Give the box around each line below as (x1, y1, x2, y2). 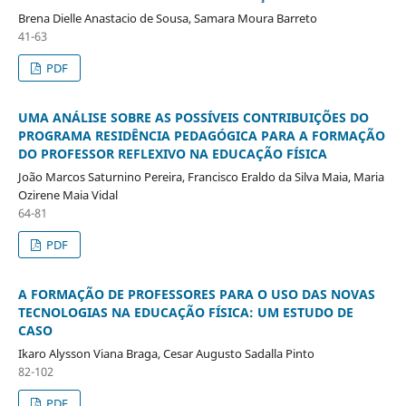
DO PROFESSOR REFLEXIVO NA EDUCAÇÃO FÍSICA (17, 144, 327, 162)
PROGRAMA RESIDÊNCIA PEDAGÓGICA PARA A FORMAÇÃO (17, 126, 385, 144)
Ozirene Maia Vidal (17, 186, 118, 203)
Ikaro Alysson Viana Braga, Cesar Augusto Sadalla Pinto (17, 344, 314, 362)
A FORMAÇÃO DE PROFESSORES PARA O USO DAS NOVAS (17, 285, 375, 303)
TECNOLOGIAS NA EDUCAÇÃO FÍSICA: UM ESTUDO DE (17, 303, 353, 321)
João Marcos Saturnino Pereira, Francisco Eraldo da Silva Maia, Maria (17, 168, 384, 185)
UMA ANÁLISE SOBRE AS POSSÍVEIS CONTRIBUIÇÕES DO (17, 108, 369, 126)
